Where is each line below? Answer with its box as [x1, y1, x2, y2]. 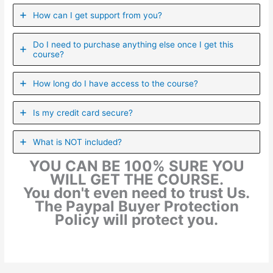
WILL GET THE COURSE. [49, 170, 224, 188]
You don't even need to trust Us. [23, 183, 250, 202]
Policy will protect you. [55, 210, 218, 229]
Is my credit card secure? [33, 107, 133, 118]
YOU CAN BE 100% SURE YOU [29, 157, 244, 175]
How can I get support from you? [33, 10, 163, 20]
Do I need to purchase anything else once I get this [33, 39, 234, 49]
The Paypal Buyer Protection [34, 197, 239, 215]
